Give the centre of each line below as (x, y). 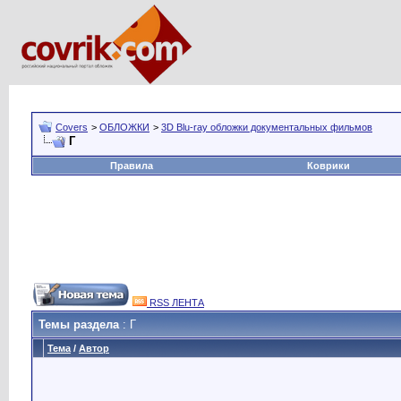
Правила (132, 166)
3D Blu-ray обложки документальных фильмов (267, 127)
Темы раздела (79, 324)
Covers (72, 127)
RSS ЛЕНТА (175, 303)
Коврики (328, 166)
